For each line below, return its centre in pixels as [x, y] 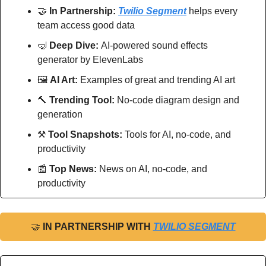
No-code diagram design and [178, 100]
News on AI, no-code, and [153, 169]
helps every [212, 11]
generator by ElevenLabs [90, 60]
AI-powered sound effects [154, 46]
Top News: [74, 169]
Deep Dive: [75, 46]
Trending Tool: [83, 100]
